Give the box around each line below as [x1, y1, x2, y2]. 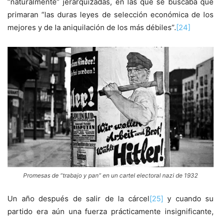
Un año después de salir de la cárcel [7, 194, 149, 204]
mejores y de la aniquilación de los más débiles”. [7, 23, 176, 33]
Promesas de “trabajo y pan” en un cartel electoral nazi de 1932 [23, 172, 198, 180]
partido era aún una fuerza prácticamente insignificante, [7, 207, 214, 217]
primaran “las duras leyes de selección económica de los [7, 10, 214, 20]
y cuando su [163, 194, 214, 204]
